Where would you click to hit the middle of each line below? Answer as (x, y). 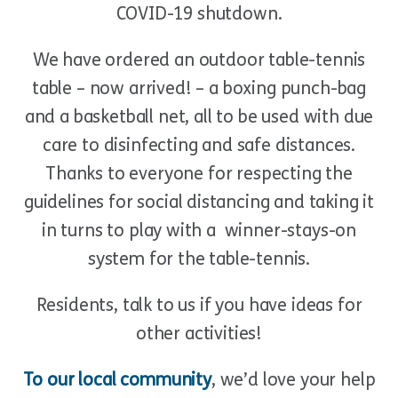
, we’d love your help (293, 379)
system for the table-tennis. (199, 259)
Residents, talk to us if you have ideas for (199, 305)
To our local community (117, 379)
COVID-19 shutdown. (199, 13)
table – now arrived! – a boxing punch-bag (199, 88)
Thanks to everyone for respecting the (199, 173)
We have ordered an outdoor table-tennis (199, 60)
